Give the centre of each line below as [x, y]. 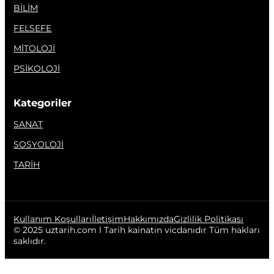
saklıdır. [30, 241]
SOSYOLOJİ [39, 144]
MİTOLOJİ [35, 49]
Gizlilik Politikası [209, 219]
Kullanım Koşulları [53, 219]
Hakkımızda [149, 219]
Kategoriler [43, 102]
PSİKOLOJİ [37, 69]
